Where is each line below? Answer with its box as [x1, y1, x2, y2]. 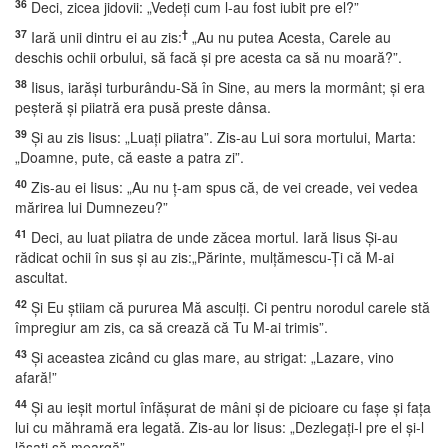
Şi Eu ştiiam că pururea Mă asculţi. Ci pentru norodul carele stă [27, 297, 430, 317]
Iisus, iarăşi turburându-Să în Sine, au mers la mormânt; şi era [27, 77, 425, 97]
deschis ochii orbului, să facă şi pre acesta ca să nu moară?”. [15, 47, 402, 67]
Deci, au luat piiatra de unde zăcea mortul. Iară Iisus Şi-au [27, 227, 398, 247]
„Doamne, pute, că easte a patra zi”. [15, 147, 244, 167]
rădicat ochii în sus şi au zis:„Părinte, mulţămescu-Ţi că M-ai [15, 247, 394, 267]
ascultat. [15, 267, 68, 287]
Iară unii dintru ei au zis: [27, 27, 182, 47]
